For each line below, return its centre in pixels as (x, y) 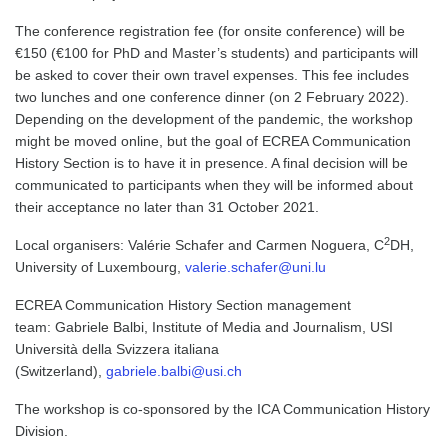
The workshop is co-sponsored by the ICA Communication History (222, 409)
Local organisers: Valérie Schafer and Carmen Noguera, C (199, 245)
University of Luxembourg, (100, 267)
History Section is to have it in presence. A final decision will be (211, 163)
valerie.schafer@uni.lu (255, 267)
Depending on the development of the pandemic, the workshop (214, 119)
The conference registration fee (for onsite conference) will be (210, 31)
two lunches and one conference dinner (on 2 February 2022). (212, 97)
